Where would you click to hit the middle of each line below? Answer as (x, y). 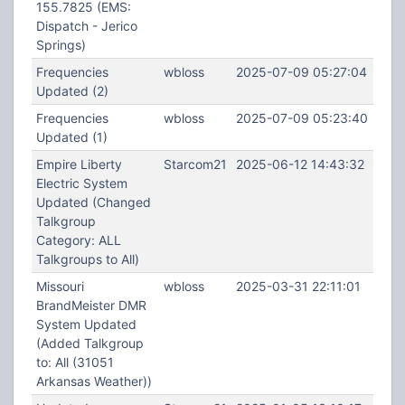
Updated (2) (72, 91)
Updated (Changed (93, 202)
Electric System (81, 183)
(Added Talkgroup (89, 343)
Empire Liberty (79, 164)
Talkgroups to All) (87, 259)
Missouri (60, 286)
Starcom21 (195, 164)
